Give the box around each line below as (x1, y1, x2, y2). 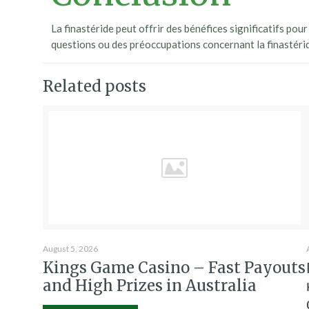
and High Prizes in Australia (43, 276, 257, 295)
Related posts (43, 77, 146, 96)
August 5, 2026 (43, 243, 98, 254)
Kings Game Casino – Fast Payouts (43, 258, 306, 277)
